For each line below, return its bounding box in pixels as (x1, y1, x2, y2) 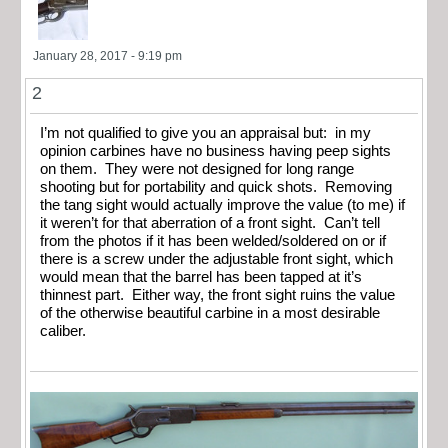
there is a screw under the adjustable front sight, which (40, 251, 393, 268)
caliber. (40, 323, 86, 340)
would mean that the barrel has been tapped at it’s (40, 269, 362, 286)
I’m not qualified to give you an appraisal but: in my (40, 125, 371, 142)
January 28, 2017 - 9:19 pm (33, 49, 182, 64)
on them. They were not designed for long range (40, 161, 354, 178)
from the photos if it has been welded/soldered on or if (40, 233, 386, 250)
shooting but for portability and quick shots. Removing (40, 179, 392, 196)
